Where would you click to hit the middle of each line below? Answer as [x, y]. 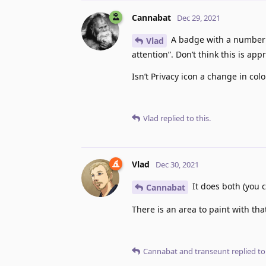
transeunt [212, 251]
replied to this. [185, 118]
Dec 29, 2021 [199, 18]
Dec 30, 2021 [177, 164]
